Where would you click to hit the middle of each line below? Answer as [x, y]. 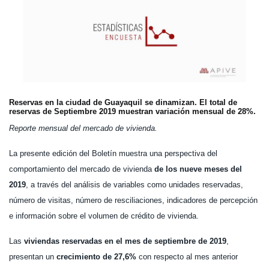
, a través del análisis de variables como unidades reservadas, [134, 185]
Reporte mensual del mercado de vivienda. [83, 128]
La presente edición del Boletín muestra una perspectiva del [113, 154]
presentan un [33, 257]
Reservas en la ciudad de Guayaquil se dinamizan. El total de [123, 103]
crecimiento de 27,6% [96, 257]
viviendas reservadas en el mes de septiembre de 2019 [125, 241]
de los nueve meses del [198, 169]
